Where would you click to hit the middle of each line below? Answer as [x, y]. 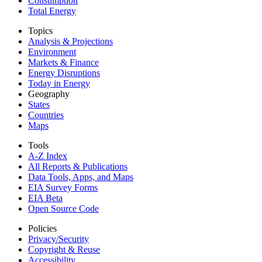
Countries [46, 115]
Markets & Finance [63, 62]
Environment [52, 51]
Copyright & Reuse [64, 249]
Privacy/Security [58, 239]
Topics [40, 30]
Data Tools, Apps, [61, 177]
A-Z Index [48, 156]
